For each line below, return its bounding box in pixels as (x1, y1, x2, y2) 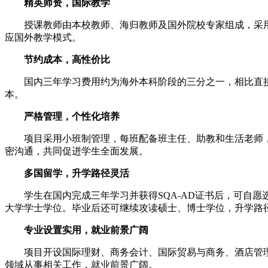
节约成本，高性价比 (5, 54, 110, 65)
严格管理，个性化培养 (5, 111, 120, 121)
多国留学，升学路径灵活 (5, 167, 129, 178)
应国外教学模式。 (5, 32, 81, 42)
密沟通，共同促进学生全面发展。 (5, 145, 148, 156)
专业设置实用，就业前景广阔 (5, 224, 148, 235)
